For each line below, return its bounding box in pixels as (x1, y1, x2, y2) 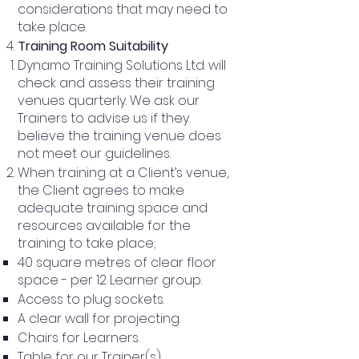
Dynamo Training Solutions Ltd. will (18, 55, 226, 75)
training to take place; (18, 233, 156, 252)
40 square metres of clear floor (18, 252, 216, 272)
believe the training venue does (18, 126, 221, 145)
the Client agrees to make (18, 180, 184, 200)
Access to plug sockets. (18, 289, 164, 309)
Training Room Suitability (18, 36, 168, 55)
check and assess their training (18, 73, 215, 92)
